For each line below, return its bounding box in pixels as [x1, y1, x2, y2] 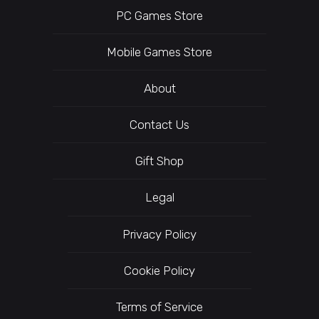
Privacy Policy [122, 226, 197, 241]
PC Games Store [116, 8, 203, 23]
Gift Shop [135, 153, 184, 168]
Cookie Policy [124, 263, 195, 278]
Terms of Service [116, 299, 203, 314]
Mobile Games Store [107, 44, 212, 59]
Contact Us [130, 117, 189, 132]
